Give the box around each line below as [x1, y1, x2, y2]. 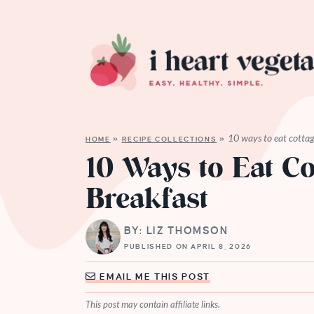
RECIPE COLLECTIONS [121, 135, 217, 144]
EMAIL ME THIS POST [96, 272, 211, 282]
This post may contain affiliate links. [86, 299, 220, 310]
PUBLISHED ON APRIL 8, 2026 [124, 242, 252, 250]
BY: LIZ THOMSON [124, 224, 228, 236]
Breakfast [86, 180, 208, 222]
